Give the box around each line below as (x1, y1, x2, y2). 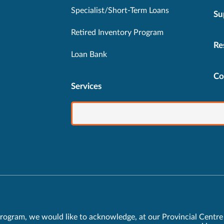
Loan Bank (70, 50, 107, 59)
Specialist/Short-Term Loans (70, 6, 169, 15)
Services (70, 82, 101, 91)
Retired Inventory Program (70, 28, 163, 37)
